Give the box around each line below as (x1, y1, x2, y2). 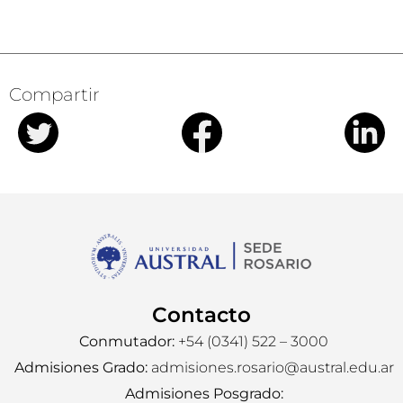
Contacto (152, 301, 251, 327)
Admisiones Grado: (13, 358, 148, 376)
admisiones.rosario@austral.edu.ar (147, 358, 394, 376)
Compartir (9, 83, 100, 105)
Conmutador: (79, 332, 175, 350)
